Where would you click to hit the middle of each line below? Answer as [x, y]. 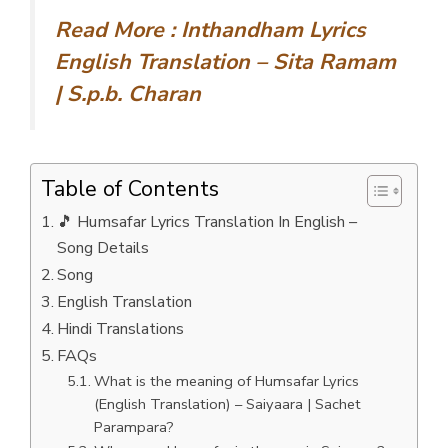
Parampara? [133, 426]
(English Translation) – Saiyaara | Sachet [227, 403]
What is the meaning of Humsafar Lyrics [226, 380]
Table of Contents [130, 188]
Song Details [103, 247]
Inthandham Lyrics [273, 30]
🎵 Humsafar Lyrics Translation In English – [207, 221]
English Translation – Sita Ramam [225, 62]
